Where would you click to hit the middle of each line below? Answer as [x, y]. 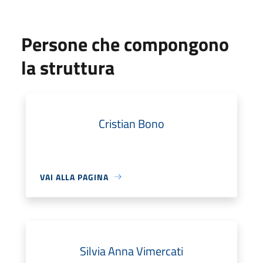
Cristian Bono [131, 123]
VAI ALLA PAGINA [74, 177]
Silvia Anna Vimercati [131, 251]
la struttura [68, 67]
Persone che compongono [125, 44]
